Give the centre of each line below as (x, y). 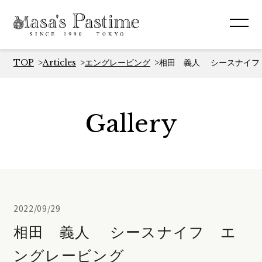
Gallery (131, 123)
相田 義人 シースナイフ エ (125, 232)
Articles (59, 63)
